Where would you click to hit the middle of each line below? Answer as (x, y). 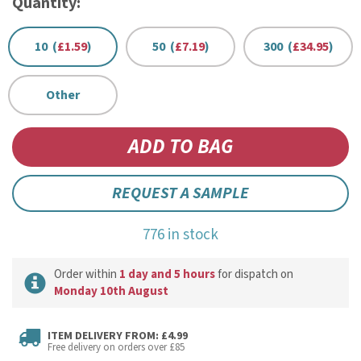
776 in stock (180, 235)
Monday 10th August (111, 291)
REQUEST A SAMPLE (180, 193)
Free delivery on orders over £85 (116, 347)
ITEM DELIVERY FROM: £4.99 (118, 336)
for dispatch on (254, 274)
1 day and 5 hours (167, 274)
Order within (87, 274)
